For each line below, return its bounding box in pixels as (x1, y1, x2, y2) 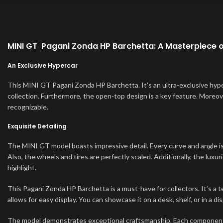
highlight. (7, 163, 36, 172)
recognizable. (7, 103, 48, 111)
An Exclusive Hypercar (7, 61, 78, 70)
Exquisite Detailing (7, 122, 67, 131)
